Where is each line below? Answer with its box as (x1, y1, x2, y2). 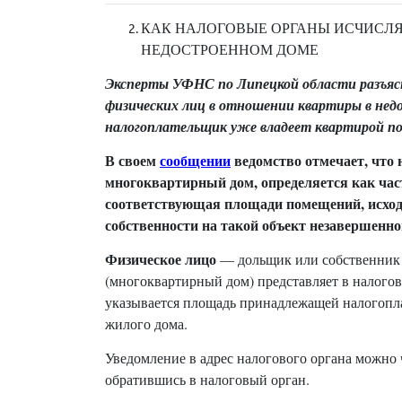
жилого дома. (105, 314, 188, 334)
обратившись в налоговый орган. (105, 370, 310, 389)
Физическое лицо (105, 249, 216, 270)
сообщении (160, 150, 231, 171)
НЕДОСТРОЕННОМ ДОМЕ (141, 39, 319, 59)
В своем (105, 150, 160, 171)
